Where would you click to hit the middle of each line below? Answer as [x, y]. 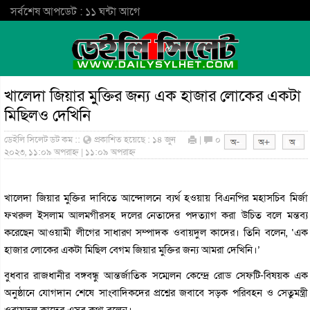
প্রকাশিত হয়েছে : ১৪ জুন [134, 139]
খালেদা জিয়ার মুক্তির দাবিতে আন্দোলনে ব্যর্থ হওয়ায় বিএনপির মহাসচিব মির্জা [156, 198]
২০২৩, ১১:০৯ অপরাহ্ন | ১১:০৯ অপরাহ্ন [70, 152]
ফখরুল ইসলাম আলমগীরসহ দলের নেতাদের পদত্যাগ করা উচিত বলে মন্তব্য [156, 215]
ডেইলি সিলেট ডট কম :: [43, 139]
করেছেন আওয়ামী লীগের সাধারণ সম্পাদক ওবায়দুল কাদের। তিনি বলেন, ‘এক [156, 232]
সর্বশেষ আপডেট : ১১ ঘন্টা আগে [75, 12]
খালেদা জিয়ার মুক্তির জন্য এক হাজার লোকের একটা [153, 96]
